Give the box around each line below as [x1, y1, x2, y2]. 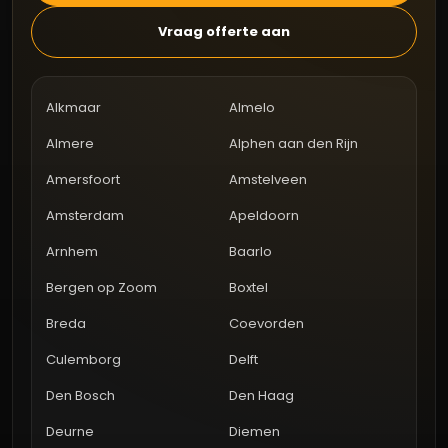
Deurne [46, 422, 94, 442]
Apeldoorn [229, 206, 299, 226]
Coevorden [229, 314, 304, 334]
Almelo [229, 98, 275, 118]
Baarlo [229, 242, 272, 262]
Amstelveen [229, 170, 307, 190]
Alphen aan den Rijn [229, 134, 358, 154]
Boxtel [229, 278, 268, 298]
